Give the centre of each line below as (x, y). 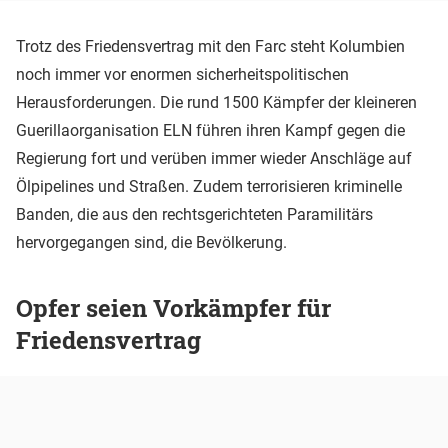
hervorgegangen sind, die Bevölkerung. (151, 242)
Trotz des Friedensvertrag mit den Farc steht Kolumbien (210, 46)
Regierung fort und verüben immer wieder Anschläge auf (214, 158)
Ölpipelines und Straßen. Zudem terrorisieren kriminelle (209, 186)
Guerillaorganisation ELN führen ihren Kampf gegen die (210, 130)
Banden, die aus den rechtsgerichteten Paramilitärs (194, 214)
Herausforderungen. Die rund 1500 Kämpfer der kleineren (216, 102)
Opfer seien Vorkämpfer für (173, 308)
